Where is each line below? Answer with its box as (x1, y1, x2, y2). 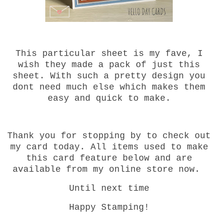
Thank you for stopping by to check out (7, 131, 211, 141)
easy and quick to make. (47, 93, 171, 103)
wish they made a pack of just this (18, 59, 200, 70)
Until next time (69, 183, 149, 194)
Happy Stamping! (69, 202, 149, 212)
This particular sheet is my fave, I (15, 48, 203, 58)
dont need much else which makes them (13, 82, 205, 92)
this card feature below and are (26, 153, 192, 163)
